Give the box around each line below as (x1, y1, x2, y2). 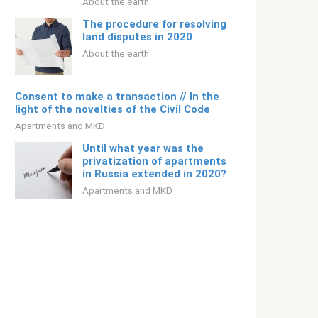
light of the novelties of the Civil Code (15, 103, 210, 116)
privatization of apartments (82, 155, 226, 168)
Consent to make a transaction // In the (15, 90, 219, 103)
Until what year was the (82, 142, 204, 155)
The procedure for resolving (82, 18, 226, 31)
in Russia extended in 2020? (82, 168, 226, 180)
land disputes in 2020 (82, 31, 192, 43)
